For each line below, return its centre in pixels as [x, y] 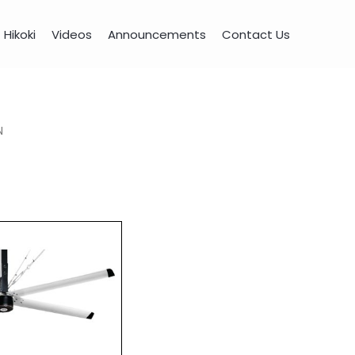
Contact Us [256, 34]
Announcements [157, 34]
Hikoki [20, 34]
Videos [72, 34]
